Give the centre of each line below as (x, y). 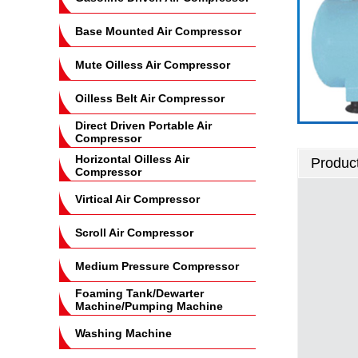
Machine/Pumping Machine (149, 306)
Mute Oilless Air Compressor (153, 65)
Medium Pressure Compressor (157, 266)
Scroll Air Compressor (134, 233)
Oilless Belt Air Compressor (150, 98)
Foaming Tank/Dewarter (139, 293)
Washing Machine (123, 333)
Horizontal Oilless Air (132, 159)
